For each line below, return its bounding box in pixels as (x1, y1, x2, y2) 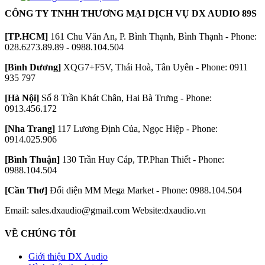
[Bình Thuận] (5, 154, 60, 164)
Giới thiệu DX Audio (28, 251, 108, 262)
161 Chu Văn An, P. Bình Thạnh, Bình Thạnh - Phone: (48, 31, 257, 41)
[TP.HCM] (5, 31, 48, 41)
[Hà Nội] (5, 92, 39, 103)
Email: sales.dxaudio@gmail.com (5, 205, 132, 215)
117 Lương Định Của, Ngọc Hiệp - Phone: (55, 123, 218, 134)
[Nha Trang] (5, 123, 55, 134)
